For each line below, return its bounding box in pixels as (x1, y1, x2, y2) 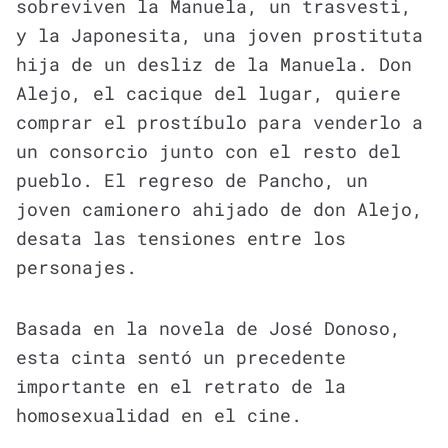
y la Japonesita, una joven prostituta (16, 22, 423, 47)
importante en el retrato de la (16, 373, 346, 398)
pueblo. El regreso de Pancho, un (16, 167, 368, 192)
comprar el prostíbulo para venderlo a (16, 109, 423, 134)
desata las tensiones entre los (16, 225, 346, 250)
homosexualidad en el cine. (16, 402, 302, 427)
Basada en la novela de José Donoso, (16, 315, 401, 340)
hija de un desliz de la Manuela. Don (16, 51, 412, 76)
